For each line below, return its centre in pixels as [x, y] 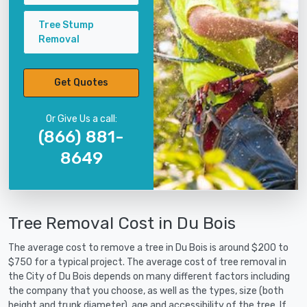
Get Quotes [81, 83]
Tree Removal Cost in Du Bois [122, 223]
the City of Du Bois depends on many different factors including [149, 276]
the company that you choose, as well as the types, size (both [146, 291]
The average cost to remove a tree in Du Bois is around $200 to [148, 247]
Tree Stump [66, 25]
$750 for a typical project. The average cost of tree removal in [147, 262]
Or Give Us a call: [81, 119]
